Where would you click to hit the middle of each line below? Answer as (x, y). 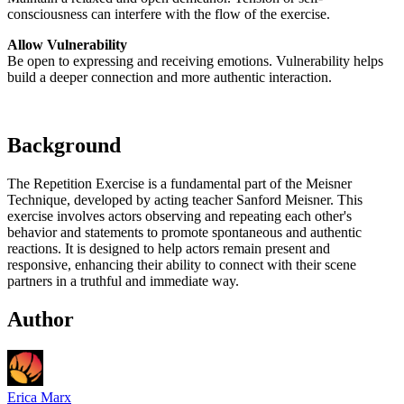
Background (64, 146)
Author (41, 320)
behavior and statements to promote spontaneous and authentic (184, 233)
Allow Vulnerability (67, 44)
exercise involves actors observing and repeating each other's (179, 216)
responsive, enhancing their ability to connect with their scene (182, 265)
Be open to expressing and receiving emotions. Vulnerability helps (195, 60)
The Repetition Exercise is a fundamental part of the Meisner (179, 184)
